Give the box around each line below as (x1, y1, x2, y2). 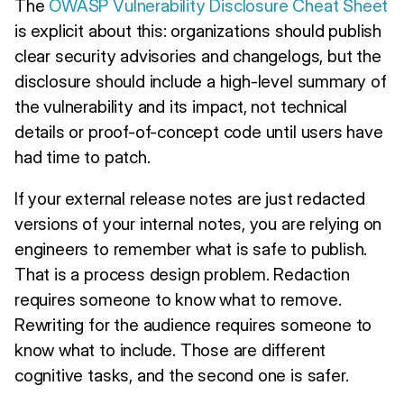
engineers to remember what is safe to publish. (14, 237, 368, 260)
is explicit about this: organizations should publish (14, 19, 382, 41)
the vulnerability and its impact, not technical (14, 95, 347, 117)
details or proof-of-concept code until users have (14, 120, 383, 142)
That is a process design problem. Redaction (14, 262, 350, 285)
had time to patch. (14, 145, 151, 168)
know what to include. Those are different (14, 338, 326, 361)
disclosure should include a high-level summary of (14, 69, 387, 92)
